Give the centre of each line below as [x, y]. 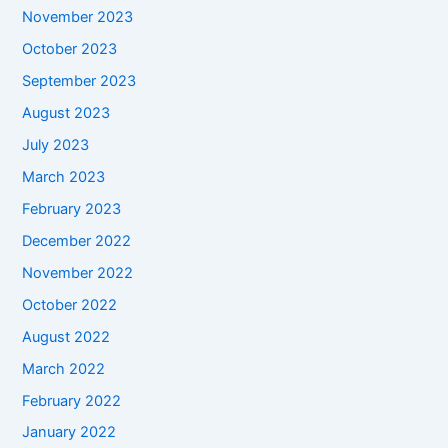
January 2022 [69, 432]
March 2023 [64, 176]
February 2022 [72, 400]
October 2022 [70, 304]
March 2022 [64, 368]
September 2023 [79, 81]
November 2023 [78, 17]
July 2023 [56, 145]
